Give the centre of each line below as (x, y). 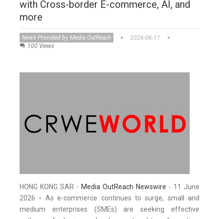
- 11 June (183, 187)
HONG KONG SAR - (50, 187)
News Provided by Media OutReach (66, 37)
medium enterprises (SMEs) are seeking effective (109, 209)
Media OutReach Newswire (124, 187)
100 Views (41, 46)
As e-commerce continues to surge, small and (120, 198)
